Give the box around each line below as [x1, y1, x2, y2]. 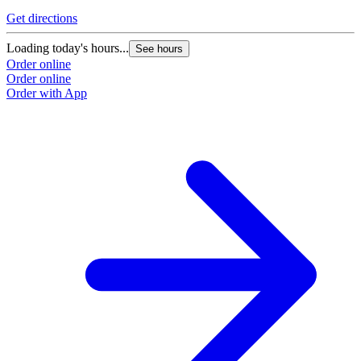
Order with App [6, 86, 87, 101]
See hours [135, 43, 183, 56]
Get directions [6, 11, 77, 26]
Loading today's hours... [6, 41, 129, 56]
